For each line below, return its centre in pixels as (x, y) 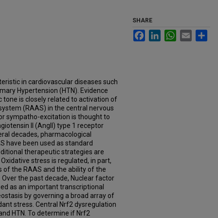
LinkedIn (174, 34)
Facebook (160, 34)
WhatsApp (192, 34)
